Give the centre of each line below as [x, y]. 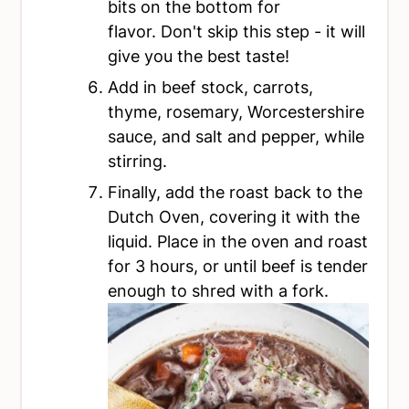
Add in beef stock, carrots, [211, 88]
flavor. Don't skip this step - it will [237, 32]
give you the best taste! [199, 57]
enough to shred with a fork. [219, 291]
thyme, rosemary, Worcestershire [236, 112]
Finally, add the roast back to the [236, 193]
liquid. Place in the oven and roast [238, 242]
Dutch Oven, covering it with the [234, 217]
